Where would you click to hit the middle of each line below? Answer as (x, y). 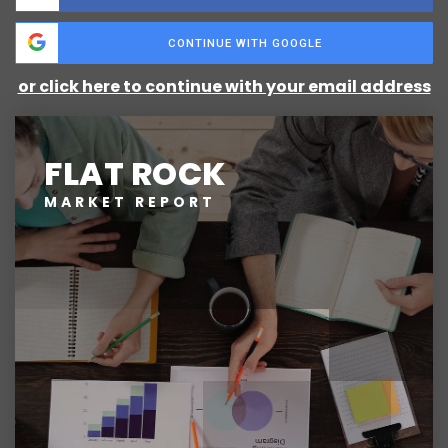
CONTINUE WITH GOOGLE (245, 43)
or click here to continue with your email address (224, 87)
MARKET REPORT (130, 202)
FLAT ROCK (135, 174)
